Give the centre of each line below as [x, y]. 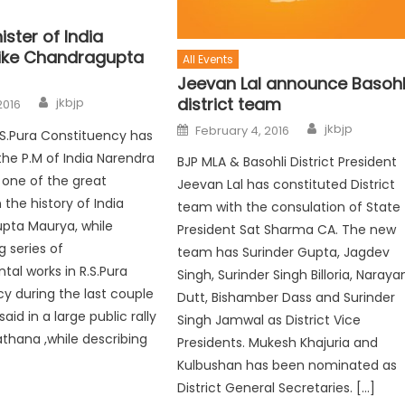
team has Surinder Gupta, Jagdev [284, 253]
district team [230, 105]
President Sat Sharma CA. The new [287, 230]
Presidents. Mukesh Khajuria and [278, 343]
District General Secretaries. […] [277, 388]
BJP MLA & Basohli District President [287, 162]
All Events [208, 60]
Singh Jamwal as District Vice [269, 320]
